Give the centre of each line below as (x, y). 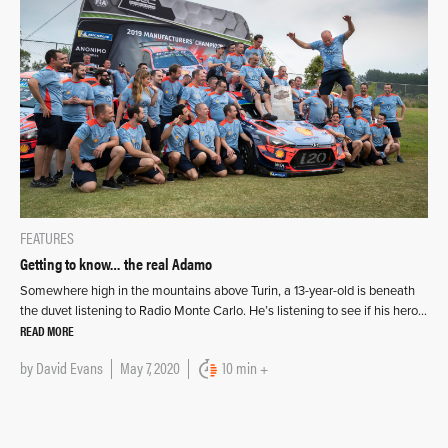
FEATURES (47, 238)
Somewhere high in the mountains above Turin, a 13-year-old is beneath (217, 291)
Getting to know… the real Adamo (116, 264)
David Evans (69, 368)
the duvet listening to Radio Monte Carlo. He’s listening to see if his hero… (223, 311)
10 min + (245, 368)
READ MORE (47, 331)
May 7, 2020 (150, 368)
